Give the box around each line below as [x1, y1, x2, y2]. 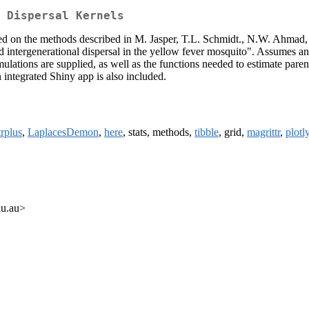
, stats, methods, [123, 126, 195, 139]
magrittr [247, 126, 280, 139]
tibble [195, 126, 219, 139]
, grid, [219, 126, 247, 139]
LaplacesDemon [28, 126, 99, 139]
